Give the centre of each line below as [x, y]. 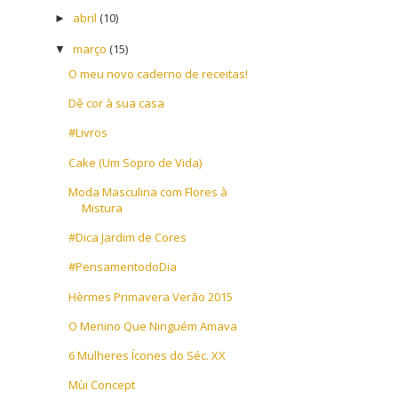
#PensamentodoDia [123, 267]
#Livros [88, 133]
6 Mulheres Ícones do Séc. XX [147, 356]
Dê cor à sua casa [117, 103]
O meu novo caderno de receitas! [159, 73]
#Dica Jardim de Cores [128, 238]
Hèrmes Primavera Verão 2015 [151, 296]
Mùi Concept [102, 385]
